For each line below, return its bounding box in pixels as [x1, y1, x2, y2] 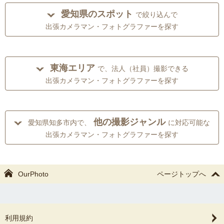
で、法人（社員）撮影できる [97, 64, 188, 73]
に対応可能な [168, 118, 210, 127]
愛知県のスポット [60, 9, 133, 19]
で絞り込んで [135, 10, 177, 19]
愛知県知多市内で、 [28, 118, 91, 127]
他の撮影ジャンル [93, 117, 165, 127]
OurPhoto [18, 170, 48, 178]
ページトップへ [157, 170, 206, 178]
